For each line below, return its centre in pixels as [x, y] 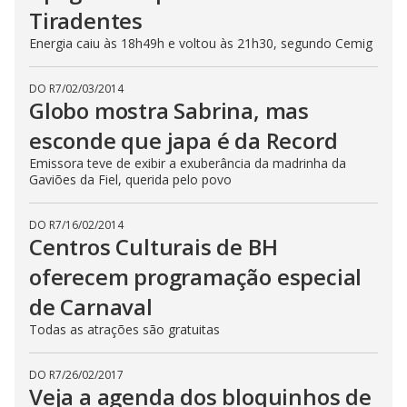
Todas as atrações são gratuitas [124, 329]
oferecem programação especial [196, 276]
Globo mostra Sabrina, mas [169, 110]
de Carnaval [91, 306]
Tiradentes [86, 20]
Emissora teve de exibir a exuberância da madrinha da [188, 163]
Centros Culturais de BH [154, 246]
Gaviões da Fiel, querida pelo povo [130, 179]
